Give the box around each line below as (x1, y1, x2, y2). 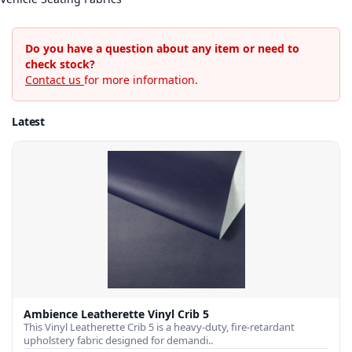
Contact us (25, 71, 84, 87)
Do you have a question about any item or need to (25, 40, 299, 56)
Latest (12, 113, 46, 129)
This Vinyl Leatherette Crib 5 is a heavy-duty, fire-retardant (24, 319, 295, 334)
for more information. (84, 71, 198, 87)
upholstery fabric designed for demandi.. (24, 332, 213, 347)
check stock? (25, 56, 95, 71)
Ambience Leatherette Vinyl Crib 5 (24, 306, 209, 321)
